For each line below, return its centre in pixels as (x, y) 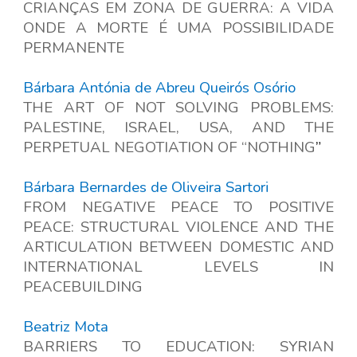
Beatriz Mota (66, 327)
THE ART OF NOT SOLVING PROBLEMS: (178, 108)
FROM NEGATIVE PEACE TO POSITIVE (178, 207)
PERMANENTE (74, 48)
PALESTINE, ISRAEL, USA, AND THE (178, 127)
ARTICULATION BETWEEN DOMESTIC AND (178, 247)
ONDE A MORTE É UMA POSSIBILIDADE (178, 28)
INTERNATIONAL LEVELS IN (178, 267)
